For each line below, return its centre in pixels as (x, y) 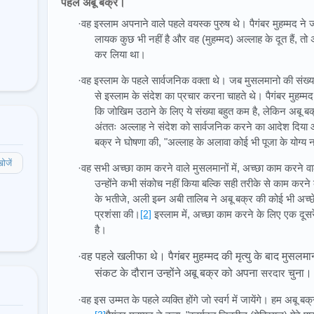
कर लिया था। (120, 54)
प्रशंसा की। (117, 214)
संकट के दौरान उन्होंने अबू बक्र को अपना (178, 273)
